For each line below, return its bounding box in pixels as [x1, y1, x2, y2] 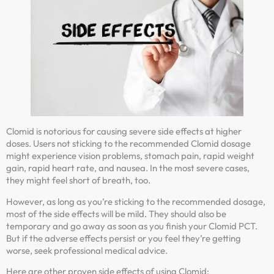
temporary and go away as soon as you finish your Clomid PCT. [6, 220, 257, 232]
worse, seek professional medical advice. [6, 244, 168, 256]
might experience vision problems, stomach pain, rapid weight [6, 150, 254, 162]
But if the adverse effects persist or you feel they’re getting [6, 232, 241, 244]
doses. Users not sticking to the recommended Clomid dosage [6, 138, 251, 150]
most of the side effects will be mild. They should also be [6, 207, 226, 220]
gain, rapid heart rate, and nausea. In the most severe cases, [6, 162, 250, 174]
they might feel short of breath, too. [6, 174, 150, 187]
